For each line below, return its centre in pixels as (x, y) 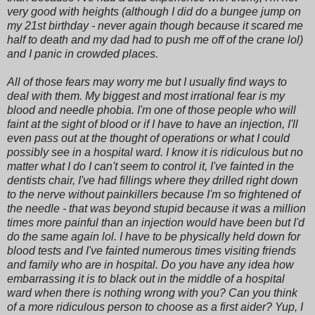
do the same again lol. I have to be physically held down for (154, 236)
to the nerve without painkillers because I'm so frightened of (154, 194)
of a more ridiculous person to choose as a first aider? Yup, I (155, 307)
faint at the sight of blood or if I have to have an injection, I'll (153, 124)
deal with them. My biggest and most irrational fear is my (146, 96)
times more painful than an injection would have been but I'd (156, 222)
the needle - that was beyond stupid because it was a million (156, 208)
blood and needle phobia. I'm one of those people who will (152, 110)
